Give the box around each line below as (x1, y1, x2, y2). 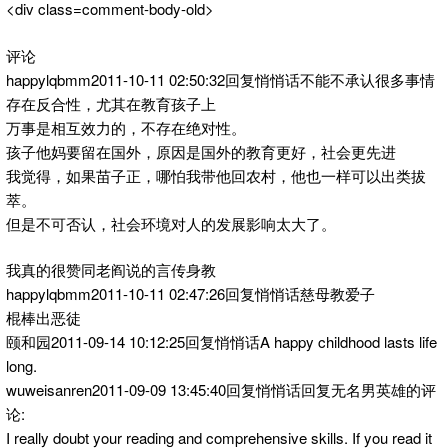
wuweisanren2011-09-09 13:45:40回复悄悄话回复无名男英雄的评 (6, 379, 436, 401)
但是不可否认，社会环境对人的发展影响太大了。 (6, 212, 336, 234)
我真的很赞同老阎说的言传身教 (6, 259, 216, 281)
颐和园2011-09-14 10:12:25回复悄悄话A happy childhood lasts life (6, 331, 437, 353)
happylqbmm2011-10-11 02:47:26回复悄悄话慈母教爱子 (6, 283, 375, 305)
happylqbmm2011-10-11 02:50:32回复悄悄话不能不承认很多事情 (6, 68, 435, 90)
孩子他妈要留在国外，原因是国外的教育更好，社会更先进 (6, 140, 396, 162)
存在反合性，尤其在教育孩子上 (6, 92, 216, 114)
